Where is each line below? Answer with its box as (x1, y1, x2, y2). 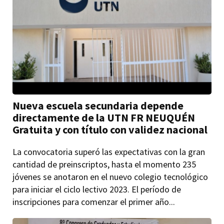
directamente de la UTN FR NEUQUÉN (12, 110, 195, 125)
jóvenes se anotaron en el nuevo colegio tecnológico (12, 171, 208, 183)
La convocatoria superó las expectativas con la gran (12, 146, 205, 158)
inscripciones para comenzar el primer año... (12, 196, 175, 208)
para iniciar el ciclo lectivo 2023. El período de (12, 183, 181, 195)
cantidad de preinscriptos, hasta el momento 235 (12, 158, 196, 170)
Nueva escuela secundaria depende (12, 98, 184, 113)
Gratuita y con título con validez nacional (12, 122, 208, 137)
